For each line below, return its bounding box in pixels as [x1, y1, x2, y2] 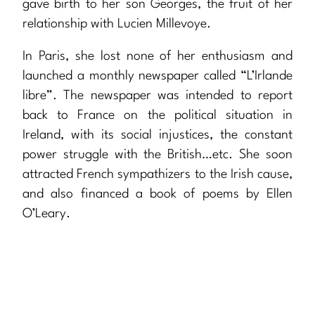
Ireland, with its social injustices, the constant [22, 129, 292, 142]
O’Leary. [22, 207, 70, 221]
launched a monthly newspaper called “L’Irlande [22, 70, 292, 83]
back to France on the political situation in [22, 109, 292, 122]
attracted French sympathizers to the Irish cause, [22, 168, 292, 181]
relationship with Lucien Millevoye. [22, 18, 211, 31]
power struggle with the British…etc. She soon [22, 148, 292, 162]
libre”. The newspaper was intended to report [22, 89, 292, 103]
